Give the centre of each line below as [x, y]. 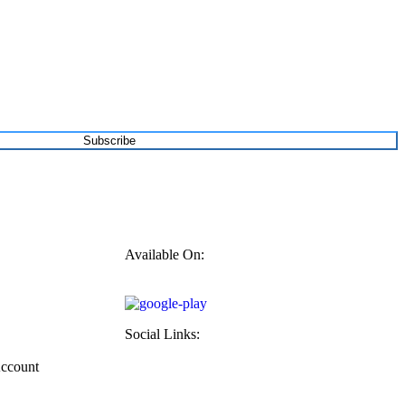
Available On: [165, 254]
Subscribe [109, 141]
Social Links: [162, 334]
